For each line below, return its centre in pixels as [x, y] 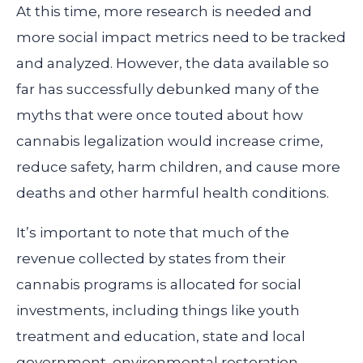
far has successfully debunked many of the [168, 90]
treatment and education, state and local [161, 337]
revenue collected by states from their [151, 259]
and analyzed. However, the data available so [173, 64]
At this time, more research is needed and [164, 12]
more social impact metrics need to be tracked [181, 38]
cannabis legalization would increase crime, [170, 141]
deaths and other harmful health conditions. [173, 193]
